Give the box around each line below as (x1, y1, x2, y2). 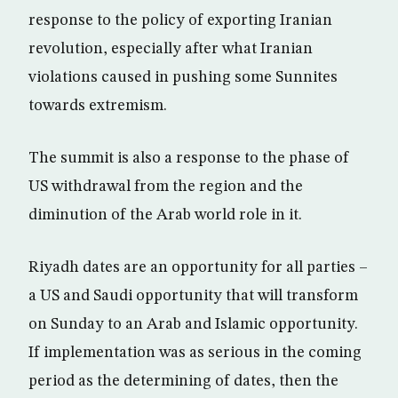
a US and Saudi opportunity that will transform (28, 288, 358, 304)
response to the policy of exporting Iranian (28, 12, 332, 28)
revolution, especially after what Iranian (28, 41, 313, 57)
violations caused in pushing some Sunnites (28, 69, 338, 85)
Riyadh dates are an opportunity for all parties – (28, 259, 368, 275)
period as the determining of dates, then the (28, 373, 338, 389)
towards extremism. (28, 98, 167, 114)
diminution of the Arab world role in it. (28, 207, 302, 223)
